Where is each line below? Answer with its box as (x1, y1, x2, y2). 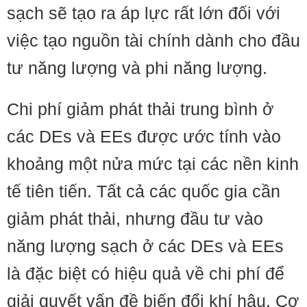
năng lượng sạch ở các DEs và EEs (7, 236, 284, 256)
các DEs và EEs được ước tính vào (7, 127, 281, 146)
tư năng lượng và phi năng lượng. (7, 58, 267, 77)
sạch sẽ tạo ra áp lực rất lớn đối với (7, 3, 280, 23)
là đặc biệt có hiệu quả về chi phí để (7, 264, 284, 283)
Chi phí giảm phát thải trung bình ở (7, 99, 273, 119)
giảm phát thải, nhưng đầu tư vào (7, 209, 263, 228)
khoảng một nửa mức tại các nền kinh (7, 154, 299, 173)
